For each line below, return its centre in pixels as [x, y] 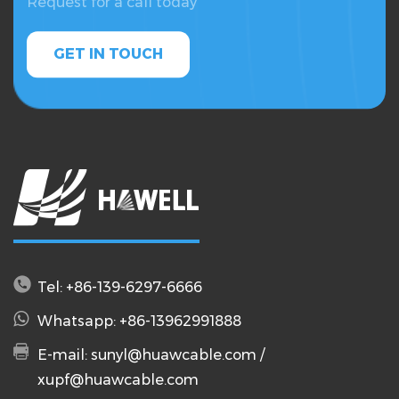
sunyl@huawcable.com [174, 354]
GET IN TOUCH [108, 54]
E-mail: [64, 354]
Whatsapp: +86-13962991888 [139, 321]
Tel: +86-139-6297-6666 [120, 287]
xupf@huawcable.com [118, 379]
